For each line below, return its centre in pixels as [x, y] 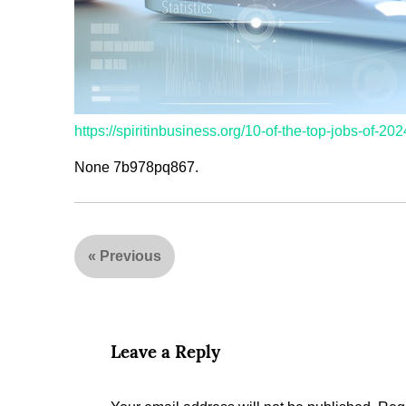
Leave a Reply [165, 351]
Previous [130, 256]
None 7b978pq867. [136, 167]
